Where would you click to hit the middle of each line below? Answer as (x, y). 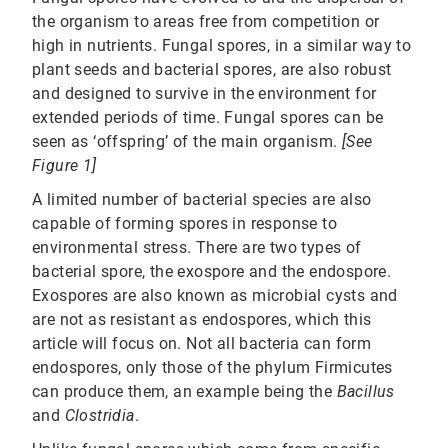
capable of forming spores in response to (184, 224)
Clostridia (99, 416)
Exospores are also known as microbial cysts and (215, 296)
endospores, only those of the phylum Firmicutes (212, 368)
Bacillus (365, 392)
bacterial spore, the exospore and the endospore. (212, 272)
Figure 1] (64, 166)
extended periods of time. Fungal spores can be (208, 118)
